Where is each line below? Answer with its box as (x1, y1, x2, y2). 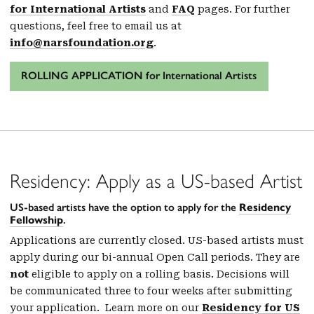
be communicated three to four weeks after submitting (10, 285, 292, 296)
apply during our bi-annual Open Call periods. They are (10, 251, 300, 263)
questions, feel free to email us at (10, 20, 182, 32)
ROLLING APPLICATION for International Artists (21, 69, 257, 83)
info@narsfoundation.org (10, 36, 153, 48)
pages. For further (195, 3, 290, 15)
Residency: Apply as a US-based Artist (10, 169, 302, 193)
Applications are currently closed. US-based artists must (10, 234, 303, 246)
